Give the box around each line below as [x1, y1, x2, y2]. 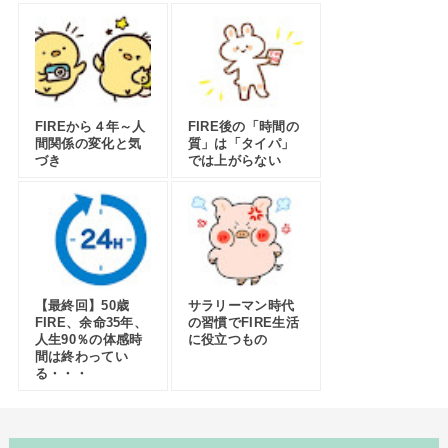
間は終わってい [34, 348, 128, 364]
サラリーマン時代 [187, 297, 295, 313]
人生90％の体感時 [34, 331, 143, 347]
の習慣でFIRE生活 [187, 314, 299, 330]
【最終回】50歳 [34, 297, 130, 313]
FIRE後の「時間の [187, 119, 299, 135]
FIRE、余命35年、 [34, 314, 148, 330]
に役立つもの [187, 331, 268, 347]
